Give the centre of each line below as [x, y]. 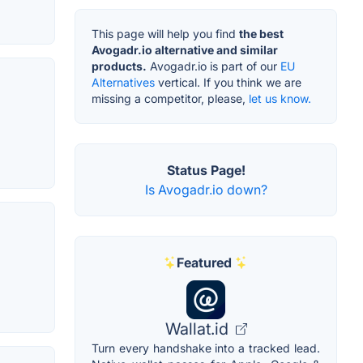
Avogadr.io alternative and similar [185, 49]
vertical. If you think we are [228, 82]
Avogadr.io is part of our [214, 66]
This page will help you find [165, 33]
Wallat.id [199, 329]
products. [119, 66]
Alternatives [123, 82]
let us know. [280, 98]
